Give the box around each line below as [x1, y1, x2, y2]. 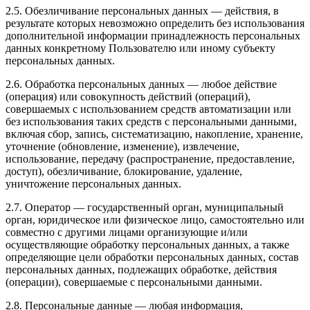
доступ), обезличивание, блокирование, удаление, [6, 165, 242, 177]
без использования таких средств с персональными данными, [6, 115, 297, 127]
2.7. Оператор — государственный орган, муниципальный [6, 201, 284, 213]
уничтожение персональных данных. [6, 177, 181, 190]
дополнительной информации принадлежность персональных [6, 29, 300, 42]
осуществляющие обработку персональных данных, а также [6, 238, 289, 250]
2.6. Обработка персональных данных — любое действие [6, 77, 277, 90]
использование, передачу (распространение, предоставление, [6, 152, 295, 165]
